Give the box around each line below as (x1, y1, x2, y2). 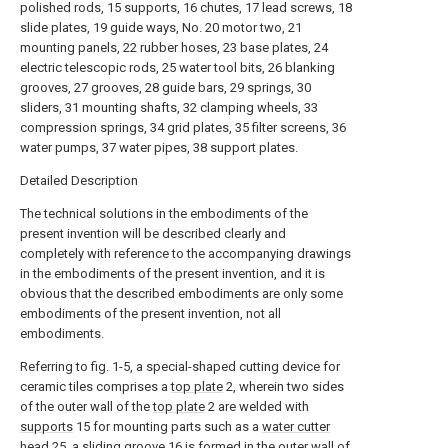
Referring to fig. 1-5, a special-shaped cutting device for (20, 359, 340, 374)
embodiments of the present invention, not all (20, 306, 281, 321)
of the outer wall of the (20, 399, 153, 414)
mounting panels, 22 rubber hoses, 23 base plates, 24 (20, 40, 328, 55)
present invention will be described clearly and (20, 226, 286, 241)
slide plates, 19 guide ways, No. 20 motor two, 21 (20, 20, 302, 35)
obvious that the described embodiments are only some (20, 286, 343, 301)
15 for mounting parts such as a (73, 419, 262, 434)
